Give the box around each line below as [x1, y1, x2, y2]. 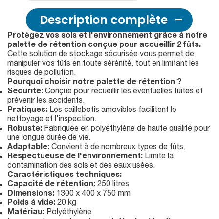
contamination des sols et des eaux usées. [7, 162, 155, 171]
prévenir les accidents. [7, 97, 85, 106]
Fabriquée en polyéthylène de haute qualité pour [42, 125, 210, 133]
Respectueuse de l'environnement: [7, 153, 143, 161]
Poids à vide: [7, 199, 55, 208]
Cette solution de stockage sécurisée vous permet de [7, 51, 194, 59]
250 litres [95, 181, 129, 189]
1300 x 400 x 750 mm [54, 190, 131, 198]
